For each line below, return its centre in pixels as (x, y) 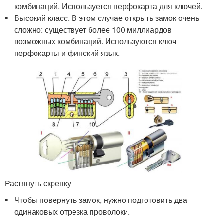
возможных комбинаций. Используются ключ (95, 41)
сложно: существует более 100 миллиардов (93, 29)
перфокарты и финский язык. (67, 53)
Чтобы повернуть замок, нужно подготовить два (101, 200)
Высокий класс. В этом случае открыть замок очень (107, 18)
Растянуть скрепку (38, 183)
